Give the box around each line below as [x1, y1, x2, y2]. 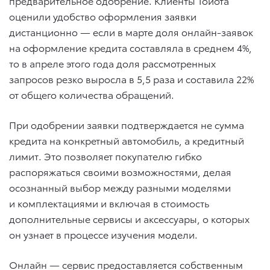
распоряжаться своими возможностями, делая [9, 165, 231, 179]
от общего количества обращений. [9, 87, 174, 102]
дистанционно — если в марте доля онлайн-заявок [9, 25, 253, 39]
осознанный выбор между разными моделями [9, 180, 231, 195]
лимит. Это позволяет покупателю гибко [9, 149, 202, 163]
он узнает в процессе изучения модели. [9, 227, 198, 242]
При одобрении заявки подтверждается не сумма [9, 118, 244, 132]
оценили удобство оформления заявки [9, 9, 196, 24]
